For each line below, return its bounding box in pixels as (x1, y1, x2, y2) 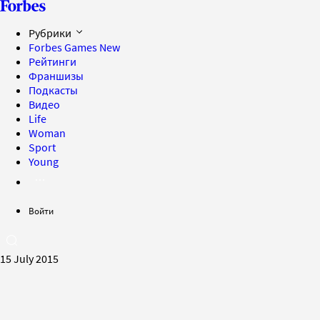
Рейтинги (29, 54, 76, 69)
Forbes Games (29, 40, 99, 54)
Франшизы (29, 69, 84, 83)
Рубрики (29, 26, 74, 40)
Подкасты (29, 83, 78, 97)
